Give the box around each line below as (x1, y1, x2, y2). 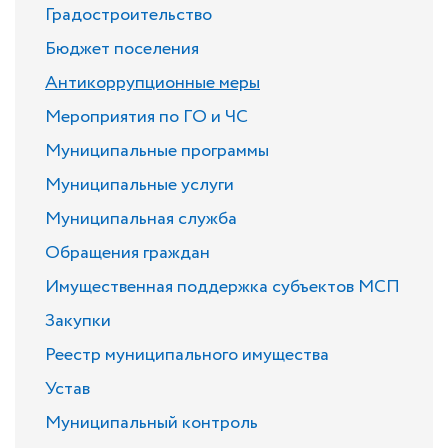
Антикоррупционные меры (45, 70, 260, 96)
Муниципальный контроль (45, 410, 258, 436)
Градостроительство (45, 2, 212, 28)
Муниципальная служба (45, 206, 237, 232)
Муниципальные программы (45, 138, 269, 164)
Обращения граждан (45, 240, 210, 266)
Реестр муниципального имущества (45, 342, 329, 368)
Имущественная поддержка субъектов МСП (45, 274, 400, 300)
